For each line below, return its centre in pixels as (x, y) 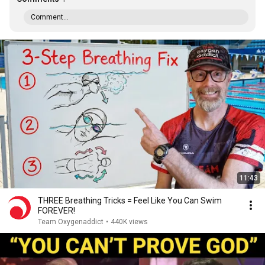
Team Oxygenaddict (71, 222)
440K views (129, 222)
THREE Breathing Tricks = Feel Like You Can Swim (130, 201)
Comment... (50, 17)
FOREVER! (56, 211)
